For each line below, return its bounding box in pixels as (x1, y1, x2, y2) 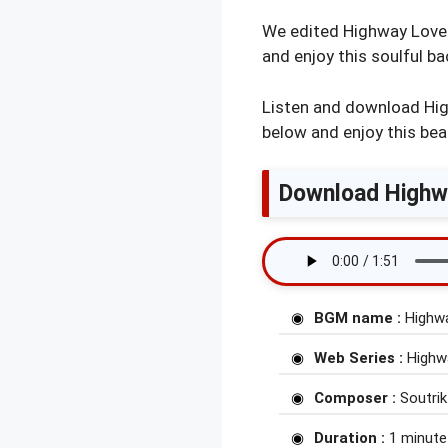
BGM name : (314, 309, 401, 327)
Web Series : (314, 349, 403, 367)
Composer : (314, 389, 400, 407)
